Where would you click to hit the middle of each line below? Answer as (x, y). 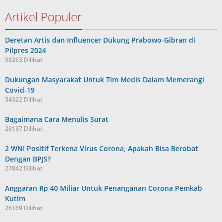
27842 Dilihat (24, 168)
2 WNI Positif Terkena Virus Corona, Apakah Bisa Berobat (102, 148)
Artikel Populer (43, 17)
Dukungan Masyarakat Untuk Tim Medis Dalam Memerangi (105, 80)
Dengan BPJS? (28, 159)
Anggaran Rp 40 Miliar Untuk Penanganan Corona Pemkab (104, 188)
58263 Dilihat (24, 60)
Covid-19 (20, 90)
